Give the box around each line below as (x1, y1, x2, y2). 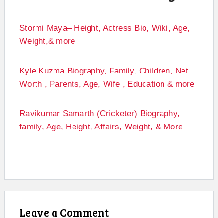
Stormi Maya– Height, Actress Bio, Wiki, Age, (19, 23, 190, 33)
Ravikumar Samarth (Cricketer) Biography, (19, 109, 180, 119)
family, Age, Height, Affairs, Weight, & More (19, 122, 182, 132)
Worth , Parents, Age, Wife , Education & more (19, 79, 195, 89)
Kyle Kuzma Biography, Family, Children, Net (19, 66, 188, 76)
